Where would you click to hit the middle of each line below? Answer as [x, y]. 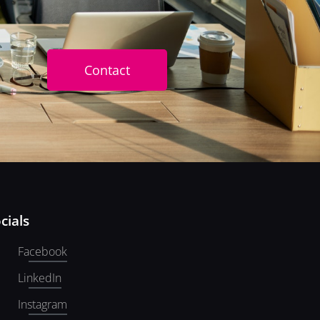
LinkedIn [40, 277]
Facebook [43, 251]
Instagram [43, 304]
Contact [107, 70]
